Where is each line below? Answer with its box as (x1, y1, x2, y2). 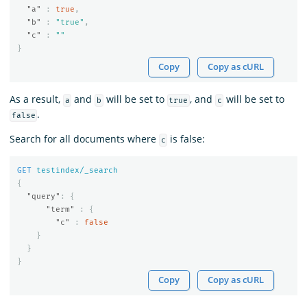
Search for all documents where (10, 132, 159, 145)
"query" (26, 192, 60, 201)
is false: (167, 132, 206, 145)
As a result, (10, 92, 63, 106)
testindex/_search (36, 166, 118, 175)
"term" (45, 205, 75, 214)
